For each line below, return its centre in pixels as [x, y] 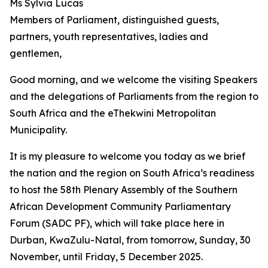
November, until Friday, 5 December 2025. [106, 257]
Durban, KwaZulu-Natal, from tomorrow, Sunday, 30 [130, 240]
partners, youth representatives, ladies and [109, 36]
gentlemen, [36, 53]
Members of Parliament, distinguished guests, [114, 20]
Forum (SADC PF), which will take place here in [117, 223]
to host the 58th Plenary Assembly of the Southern [124, 190]
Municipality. [38, 130]
